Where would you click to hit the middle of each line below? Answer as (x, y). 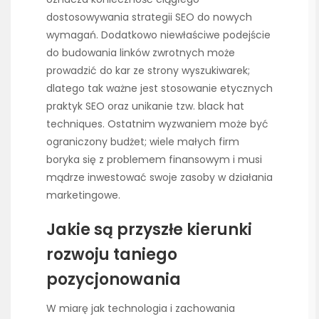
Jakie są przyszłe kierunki (149, 230)
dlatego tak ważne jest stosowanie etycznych (159, 89)
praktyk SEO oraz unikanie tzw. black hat (145, 106)
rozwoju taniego (112, 255)
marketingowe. (83, 195)
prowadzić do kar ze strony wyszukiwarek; (148, 71)
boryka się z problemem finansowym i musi (154, 160)
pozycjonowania (114, 280)
